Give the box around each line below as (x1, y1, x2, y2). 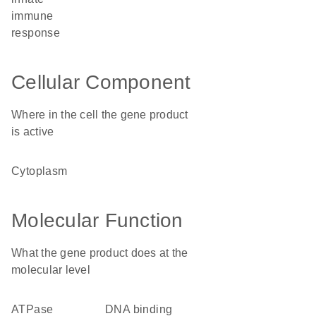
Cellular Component (11, 71, 191, 93)
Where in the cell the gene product (11, 109, 188, 121)
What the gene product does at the (11, 247, 188, 259)
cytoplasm (20, 165, 68, 177)
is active (11, 126, 54, 138)
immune (11, 10, 54, 22)
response (11, 27, 61, 39)
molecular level (11, 264, 90, 276)
